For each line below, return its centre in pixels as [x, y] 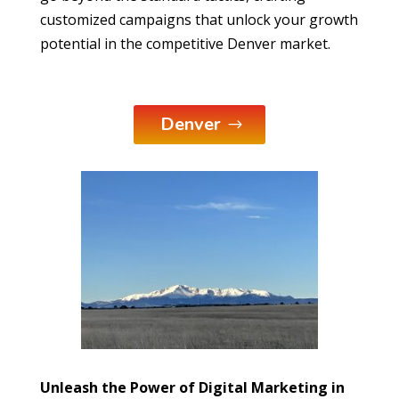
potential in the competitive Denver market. [185, 43]
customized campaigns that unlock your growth [199, 19]
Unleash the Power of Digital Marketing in [192, 387]
